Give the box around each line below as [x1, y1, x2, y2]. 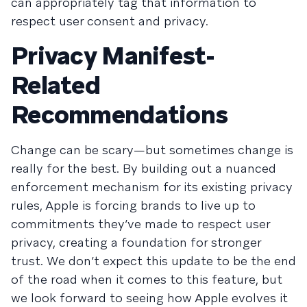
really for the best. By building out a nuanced [11, 160, 276, 176]
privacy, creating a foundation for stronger [11, 234, 261, 250]
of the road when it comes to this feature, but [11, 271, 282, 287]
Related [11, 69, 100, 101]
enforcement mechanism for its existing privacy [11, 178, 293, 195]
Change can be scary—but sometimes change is [11, 141, 293, 158]
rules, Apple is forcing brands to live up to [11, 197, 256, 213]
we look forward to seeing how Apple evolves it [11, 289, 288, 306]
